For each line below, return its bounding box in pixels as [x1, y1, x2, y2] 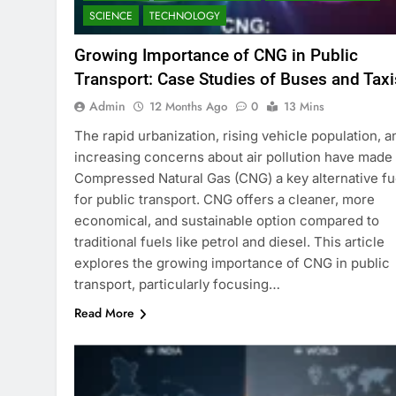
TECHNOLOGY [149, 8, 220, 25]
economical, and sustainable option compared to [74, 212, 379, 230]
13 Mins [284, 98, 324, 116]
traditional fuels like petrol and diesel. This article [74, 233, 385, 251]
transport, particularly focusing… [74, 276, 280, 293]
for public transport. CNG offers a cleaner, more [74, 191, 375, 209]
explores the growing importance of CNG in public [74, 255, 390, 272]
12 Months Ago [149, 98, 227, 116]
